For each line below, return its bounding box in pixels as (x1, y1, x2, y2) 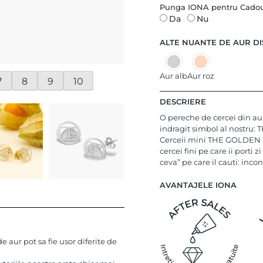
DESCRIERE (160, 97, 206, 107)
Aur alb (160, 71, 187, 81)
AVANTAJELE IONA (160, 180, 237, 190)
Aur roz (187, 71, 214, 81)
